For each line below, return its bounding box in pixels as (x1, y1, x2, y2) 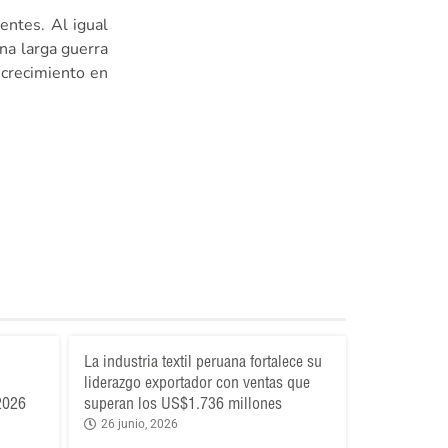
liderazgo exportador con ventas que (83, 372, 310, 393)
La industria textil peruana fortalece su (83, 351, 322, 372)
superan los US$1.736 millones (83, 393, 282, 414)
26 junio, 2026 (100, 417, 178, 432)
